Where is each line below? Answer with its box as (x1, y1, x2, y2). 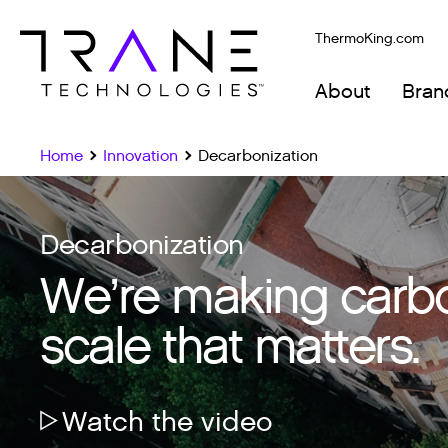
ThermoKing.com (315, 29, 424, 48)
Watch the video (62, 404, 273, 441)
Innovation (103, 146, 178, 167)
